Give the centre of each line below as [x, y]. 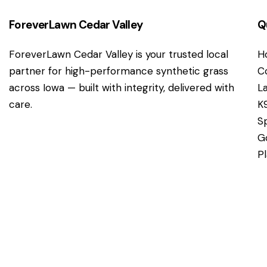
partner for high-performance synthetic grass [119, 71]
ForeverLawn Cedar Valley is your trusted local [119, 54]
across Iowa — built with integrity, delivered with [122, 87]
